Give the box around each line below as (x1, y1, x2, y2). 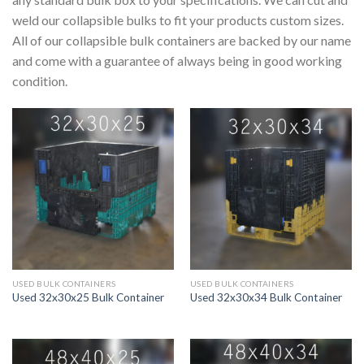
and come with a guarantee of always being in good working (12, 52, 342, 68)
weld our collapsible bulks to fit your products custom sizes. (12, 11, 344, 28)
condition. (12, 72, 67, 89)
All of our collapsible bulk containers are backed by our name (12, 32, 351, 48)
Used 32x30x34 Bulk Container (189, 291, 342, 304)
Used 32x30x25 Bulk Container (11, 291, 164, 304)
